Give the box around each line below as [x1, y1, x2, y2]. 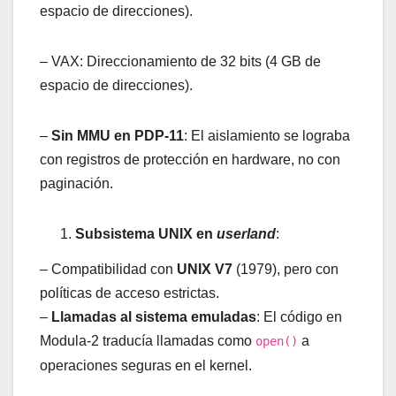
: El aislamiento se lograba [184, 128, 350, 144]
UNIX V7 [177, 261, 232, 277]
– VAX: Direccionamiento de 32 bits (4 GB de [40, 54, 321, 70]
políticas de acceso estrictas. [40, 285, 219, 301]
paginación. [40, 176, 113, 192]
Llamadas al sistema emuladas [51, 308, 256, 324]
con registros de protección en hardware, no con [40, 152, 340, 168]
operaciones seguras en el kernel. [40, 357, 252, 373]
